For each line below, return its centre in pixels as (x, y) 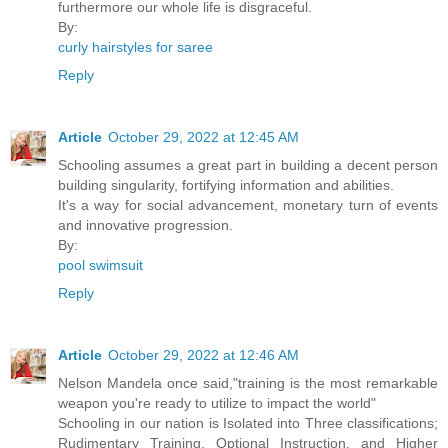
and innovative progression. (145, 224)
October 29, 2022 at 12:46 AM (203, 354)
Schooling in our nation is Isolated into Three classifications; (248, 422)
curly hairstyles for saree (135, 46)
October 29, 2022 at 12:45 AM (203, 136)
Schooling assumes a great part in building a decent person (248, 164)
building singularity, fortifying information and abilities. (226, 184)
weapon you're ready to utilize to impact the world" (217, 402)
